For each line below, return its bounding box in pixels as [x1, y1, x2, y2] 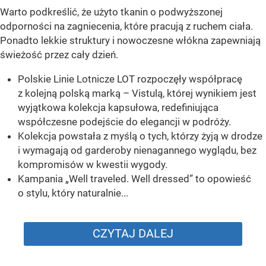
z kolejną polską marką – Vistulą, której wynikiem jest [18, 87, 256, 99]
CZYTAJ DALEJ [93, 226, 173, 240]
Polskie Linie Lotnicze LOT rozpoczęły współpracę [18, 72, 242, 85]
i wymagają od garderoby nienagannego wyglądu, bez [18, 144, 256, 156]
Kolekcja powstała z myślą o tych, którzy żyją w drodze [18, 129, 262, 142]
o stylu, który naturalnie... [18, 186, 128, 199]
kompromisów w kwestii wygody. [18, 158, 167, 170]
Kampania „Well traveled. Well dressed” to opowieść [18, 172, 251, 185]
